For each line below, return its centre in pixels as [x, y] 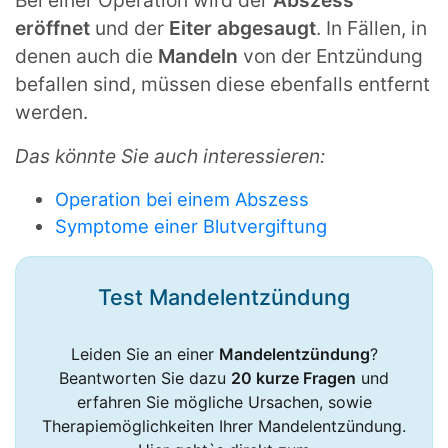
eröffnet [52, 28]
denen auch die [86, 56]
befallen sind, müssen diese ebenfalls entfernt [222, 84]
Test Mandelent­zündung [224, 297]
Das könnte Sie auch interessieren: [170, 156]
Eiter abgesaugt [242, 28]
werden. [51, 112]
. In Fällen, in [371, 28]
